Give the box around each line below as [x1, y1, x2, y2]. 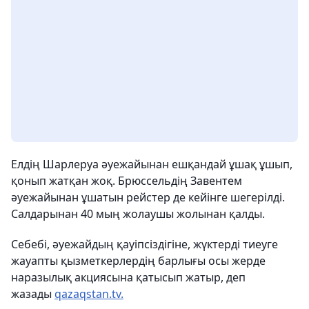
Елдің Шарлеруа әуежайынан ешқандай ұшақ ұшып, [11, 157, 292, 172]
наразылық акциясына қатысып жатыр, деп [11, 270, 246, 285]
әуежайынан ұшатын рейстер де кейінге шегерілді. [11, 190, 285, 205]
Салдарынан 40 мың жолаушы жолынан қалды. [11, 206, 265, 221]
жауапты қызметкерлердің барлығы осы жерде [11, 253, 266, 268]
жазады [11, 286, 54, 301]
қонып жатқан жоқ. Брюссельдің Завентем [11, 173, 242, 188]
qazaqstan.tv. [54, 286, 123, 301]
